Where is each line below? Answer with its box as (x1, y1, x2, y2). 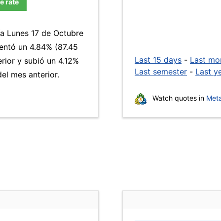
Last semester (135, 67, 187, 76)
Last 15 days (135, 55, 182, 65)
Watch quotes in (150, 94, 206, 102)
